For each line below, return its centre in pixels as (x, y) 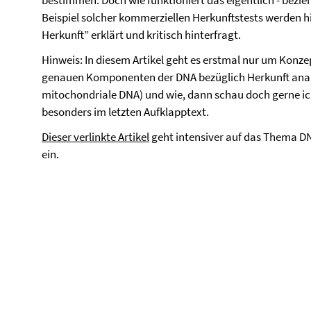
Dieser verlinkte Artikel (95, 137)
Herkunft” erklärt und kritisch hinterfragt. (142, 35)
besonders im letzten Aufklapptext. (126, 112)
